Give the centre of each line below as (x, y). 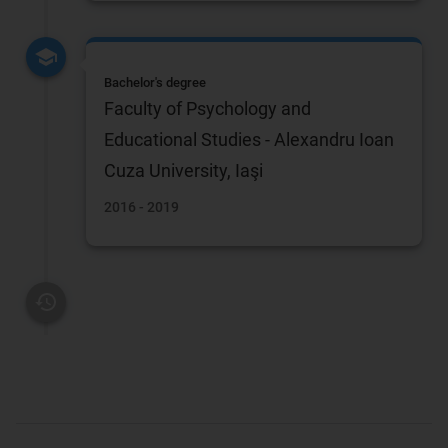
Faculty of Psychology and (208, 108)
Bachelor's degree (155, 82)
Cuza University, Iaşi (184, 170)
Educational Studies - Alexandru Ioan (249, 139)
